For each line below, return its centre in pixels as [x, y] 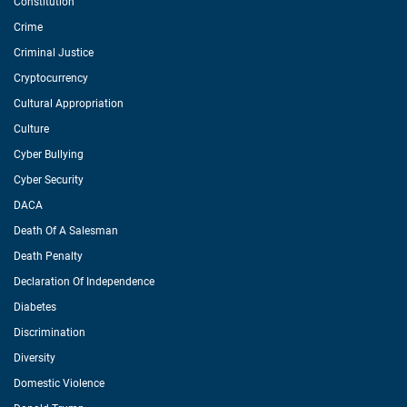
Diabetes [35, 307]
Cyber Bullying [49, 154]
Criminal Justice [54, 53]
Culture [31, 129]
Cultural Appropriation [69, 104]
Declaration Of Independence [84, 282]
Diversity [35, 358]
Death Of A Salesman [66, 231]
